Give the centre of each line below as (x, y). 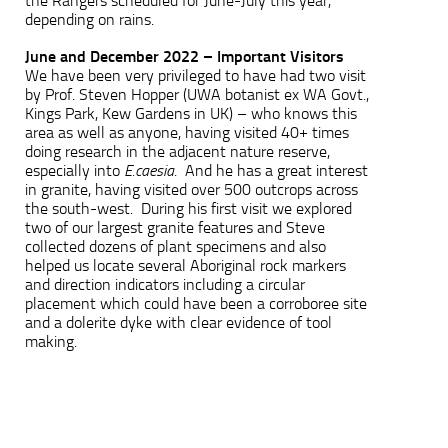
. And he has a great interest (271, 170)
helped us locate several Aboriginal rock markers (185, 265)
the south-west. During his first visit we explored (188, 208)
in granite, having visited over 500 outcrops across (191, 189)
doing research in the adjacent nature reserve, (177, 151)
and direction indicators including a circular (165, 284)
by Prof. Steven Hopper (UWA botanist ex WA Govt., (197, 94)
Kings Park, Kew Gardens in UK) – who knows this (191, 113)
